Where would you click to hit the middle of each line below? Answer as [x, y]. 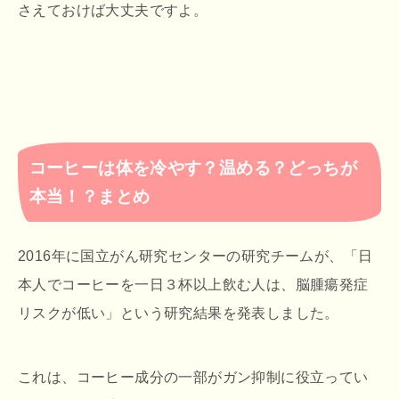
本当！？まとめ [90, 196]
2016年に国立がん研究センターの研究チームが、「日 [195, 256]
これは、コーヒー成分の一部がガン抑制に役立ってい [193, 378]
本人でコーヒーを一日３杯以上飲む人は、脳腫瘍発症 [193, 285]
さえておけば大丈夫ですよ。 [113, 11]
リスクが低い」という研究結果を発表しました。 [179, 313]
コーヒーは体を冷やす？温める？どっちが [193, 167]
